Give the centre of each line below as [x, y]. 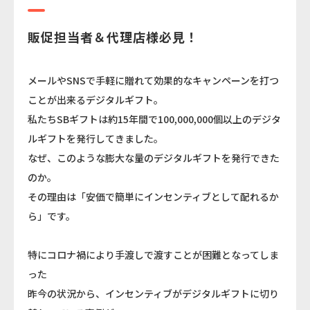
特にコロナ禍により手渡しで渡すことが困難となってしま [153, 255]
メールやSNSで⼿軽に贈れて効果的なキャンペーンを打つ [153, 81]
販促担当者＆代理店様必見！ [113, 37]
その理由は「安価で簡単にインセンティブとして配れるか [153, 197]
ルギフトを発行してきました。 [95, 139]
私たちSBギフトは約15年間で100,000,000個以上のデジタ [154, 119]
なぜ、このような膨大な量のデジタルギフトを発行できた [154, 158]
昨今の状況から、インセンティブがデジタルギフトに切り [153, 294]
